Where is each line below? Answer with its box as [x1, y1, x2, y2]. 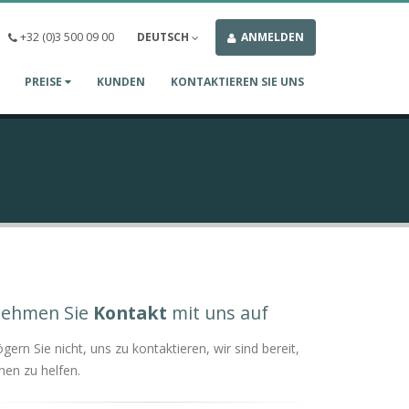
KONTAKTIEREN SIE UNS [171, 74, 304, 89]
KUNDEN [97, 74, 145, 89]
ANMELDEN [238, 29, 304, 45]
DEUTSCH [137, 29, 192, 45]
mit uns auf [167, 300, 268, 325]
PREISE [25, 74, 65, 89]
